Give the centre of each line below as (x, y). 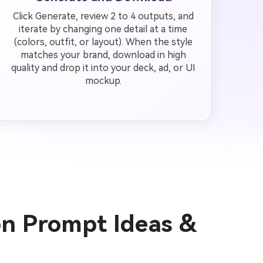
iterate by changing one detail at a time (103, 29)
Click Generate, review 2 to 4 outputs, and (103, 16)
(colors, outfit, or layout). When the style (103, 42)
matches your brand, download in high (103, 55)
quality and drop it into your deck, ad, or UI (103, 68)
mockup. (103, 81)
